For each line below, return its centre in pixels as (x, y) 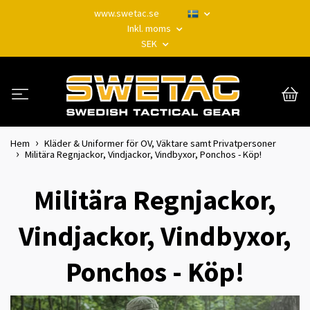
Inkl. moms (150, 28)
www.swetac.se (127, 13)
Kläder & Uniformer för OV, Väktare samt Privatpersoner (160, 143)
